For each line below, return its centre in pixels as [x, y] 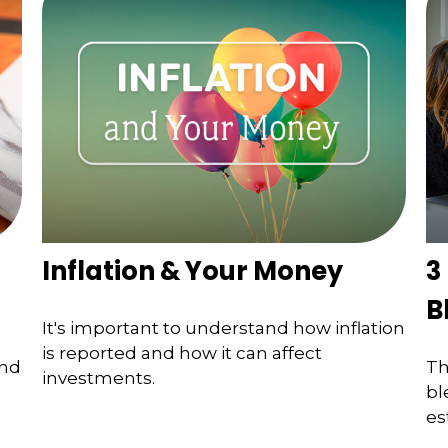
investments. [99, 378]
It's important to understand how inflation [224, 328]
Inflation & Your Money [193, 270]
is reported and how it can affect [182, 353]
